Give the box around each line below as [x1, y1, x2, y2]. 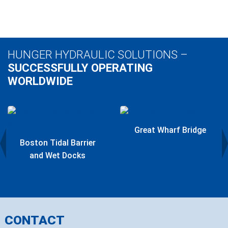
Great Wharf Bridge [134, 125, 206, 135]
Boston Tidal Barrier [19, 137, 96, 148]
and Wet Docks [30, 150, 85, 160]
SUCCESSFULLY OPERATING [8, 61, 153, 74]
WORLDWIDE [8, 74, 73, 88]
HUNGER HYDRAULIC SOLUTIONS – [8, 47, 188, 61]
